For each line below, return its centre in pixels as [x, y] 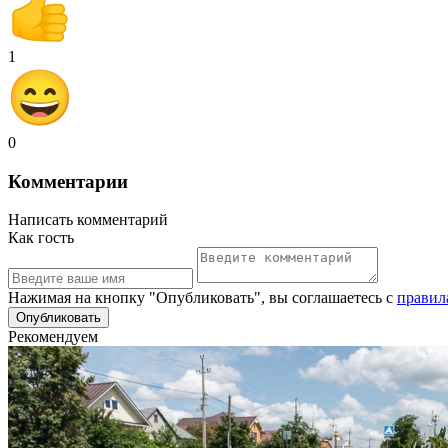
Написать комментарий [88, 220]
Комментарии [68, 181]
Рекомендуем [53, 337]
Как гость [41, 238]
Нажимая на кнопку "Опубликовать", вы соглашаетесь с [202, 298]
